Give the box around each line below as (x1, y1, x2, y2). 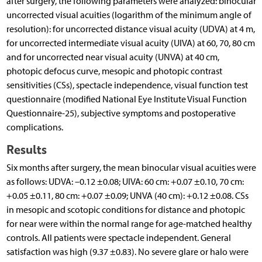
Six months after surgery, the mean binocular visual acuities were (6, 162, 256, 174)
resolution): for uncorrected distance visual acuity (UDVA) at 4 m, (6, 23, 255, 35)
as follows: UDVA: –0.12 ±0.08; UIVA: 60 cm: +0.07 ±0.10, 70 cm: (6, 176, 244, 188)
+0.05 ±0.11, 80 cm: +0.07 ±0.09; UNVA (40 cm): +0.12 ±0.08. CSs (6, 190, 249, 202)
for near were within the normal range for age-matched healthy (6, 218, 252, 230)
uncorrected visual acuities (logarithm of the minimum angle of (6, 9, 251, 21)
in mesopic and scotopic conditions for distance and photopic (6, 204, 245, 216)
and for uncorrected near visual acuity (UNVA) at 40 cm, (6, 51, 219, 63)
